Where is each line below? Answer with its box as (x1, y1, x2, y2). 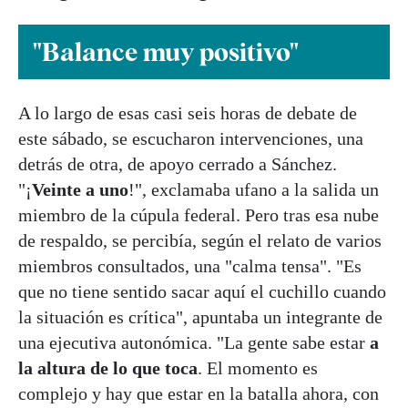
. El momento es (198, 358, 318, 379)
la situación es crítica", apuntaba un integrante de (18, 307, 382, 328)
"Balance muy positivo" (33, 36, 299, 67)
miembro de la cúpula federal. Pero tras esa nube (18, 205, 379, 226)
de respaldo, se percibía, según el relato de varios (18, 230, 382, 251)
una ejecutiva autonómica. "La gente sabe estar (18, 332, 370, 353)
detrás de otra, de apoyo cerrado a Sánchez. (18, 154, 337, 175)
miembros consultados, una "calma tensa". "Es (18, 256, 362, 277)
